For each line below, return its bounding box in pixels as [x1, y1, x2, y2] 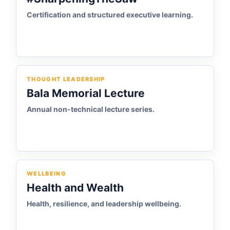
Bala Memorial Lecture [27, 87, 145, 100]
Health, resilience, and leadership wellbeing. [27, 199, 181, 208]
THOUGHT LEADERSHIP [27, 75, 105, 83]
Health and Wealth [27, 181, 124, 194]
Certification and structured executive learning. [27, 10, 193, 19]
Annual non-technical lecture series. [27, 105, 155, 113]
